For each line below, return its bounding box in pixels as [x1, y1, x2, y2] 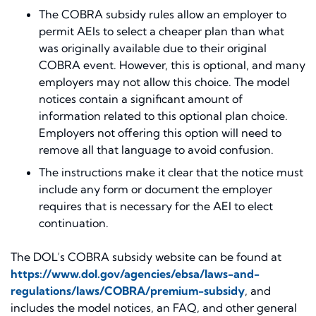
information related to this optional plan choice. [39, 109, 288, 123]
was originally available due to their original [39, 41, 267, 56]
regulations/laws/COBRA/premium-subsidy [11, 284, 245, 298]
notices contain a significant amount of [39, 92, 243, 107]
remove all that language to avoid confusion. [39, 142, 274, 157]
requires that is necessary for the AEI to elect [39, 199, 273, 214]
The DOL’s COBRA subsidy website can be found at [11, 250, 281, 265]
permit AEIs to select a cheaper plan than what [39, 24, 284, 39]
